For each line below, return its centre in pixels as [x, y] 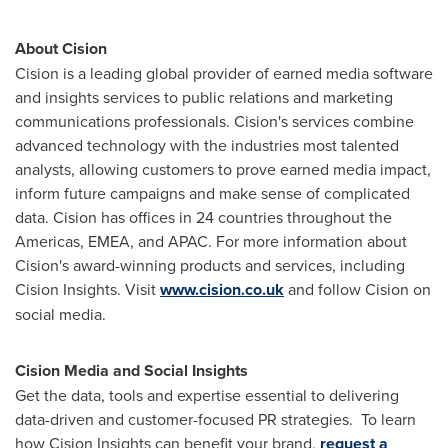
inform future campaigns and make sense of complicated [212, 193]
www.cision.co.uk [222, 289]
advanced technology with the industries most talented [207, 145]
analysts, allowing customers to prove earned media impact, [223, 169]
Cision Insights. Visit [87, 289]
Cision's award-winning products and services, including [210, 265]
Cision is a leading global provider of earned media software [224, 73]
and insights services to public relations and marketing [204, 97]
